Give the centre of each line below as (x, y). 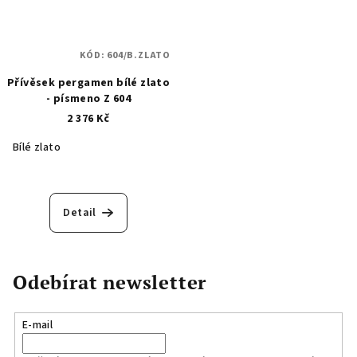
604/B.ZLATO (139, 56)
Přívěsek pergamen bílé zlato (88, 83)
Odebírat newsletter (110, 282)
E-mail (37, 326)
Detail (80, 213)
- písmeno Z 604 (88, 99)
